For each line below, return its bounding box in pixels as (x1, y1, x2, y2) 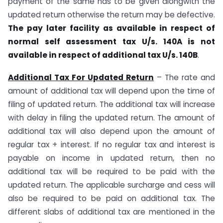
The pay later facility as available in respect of (8, 23, 215, 34)
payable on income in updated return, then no (8, 152, 215, 163)
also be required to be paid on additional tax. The (8, 193, 215, 204)
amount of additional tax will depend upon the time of (8, 85, 215, 96)
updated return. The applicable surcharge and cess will (8, 179, 215, 190)
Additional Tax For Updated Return (8, 72, 154, 83)
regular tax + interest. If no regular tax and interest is (8, 139, 215, 150)
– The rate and (154, 72, 215, 83)
